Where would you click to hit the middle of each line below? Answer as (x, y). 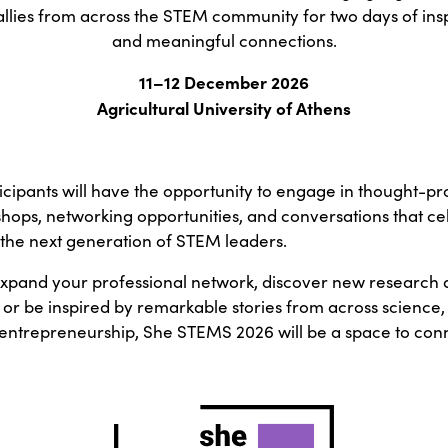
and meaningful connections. (224, 41)
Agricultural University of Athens (224, 108)
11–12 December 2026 (224, 82)
